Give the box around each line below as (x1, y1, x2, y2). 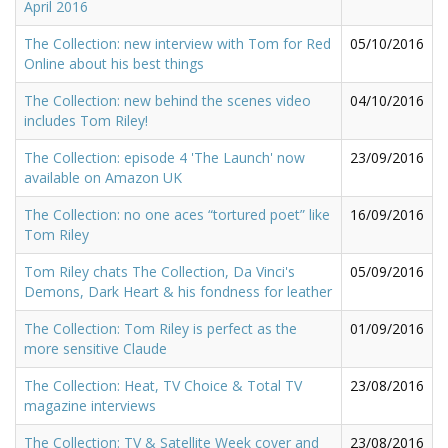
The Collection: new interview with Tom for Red (24, 33, 331, 53)
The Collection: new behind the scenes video (24, 90, 311, 110)
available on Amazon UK (24, 167, 182, 187)
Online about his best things (24, 53, 204, 73)
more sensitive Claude (24, 338, 167, 358)
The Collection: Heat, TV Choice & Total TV (24, 375, 302, 395)
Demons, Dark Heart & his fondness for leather (24, 281, 332, 301)
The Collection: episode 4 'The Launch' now (24, 147, 305, 167)
